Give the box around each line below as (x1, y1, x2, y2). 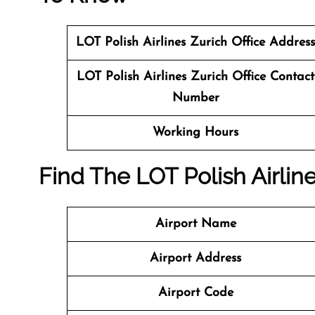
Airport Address (150, 252, 241, 265)
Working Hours (153, 126, 238, 139)
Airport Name (155, 217, 236, 231)
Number (172, 91, 219, 105)
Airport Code (157, 286, 233, 300)
